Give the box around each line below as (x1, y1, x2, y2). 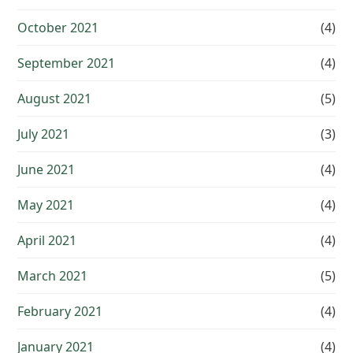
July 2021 (17, 125, 70, 143)
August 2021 (17, 90, 92, 108)
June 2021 (17, 161, 76, 179)
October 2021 (17, 19, 99, 37)
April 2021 (17, 232, 77, 250)
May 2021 (17, 196, 75, 214)
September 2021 (17, 54, 116, 72)
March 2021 (17, 267, 88, 285)
